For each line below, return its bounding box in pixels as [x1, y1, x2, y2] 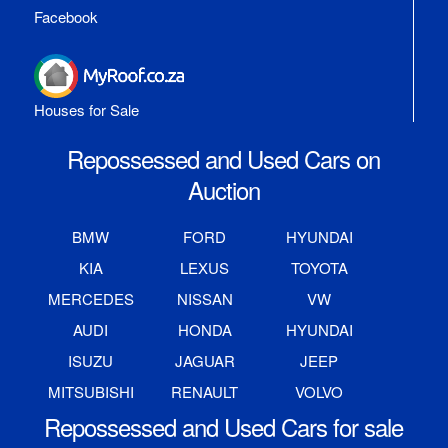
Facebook [33, 5, 98, 27]
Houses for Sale [33, 99, 139, 121]
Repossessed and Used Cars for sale [44, 409, 404, 445]
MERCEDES [47, 288, 134, 310]
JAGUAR [174, 350, 235, 372]
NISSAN [176, 288, 233, 310]
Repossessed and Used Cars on [67, 141, 381, 177]
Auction [187, 172, 260, 208]
